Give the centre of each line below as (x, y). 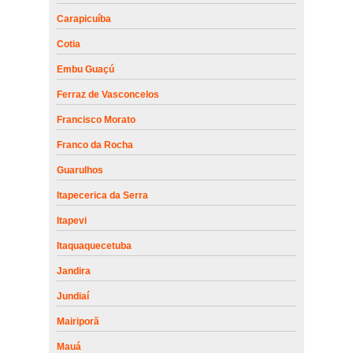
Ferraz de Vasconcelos (108, 94)
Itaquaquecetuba (94, 245)
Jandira (73, 271)
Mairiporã (78, 321)
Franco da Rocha (95, 145)
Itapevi (71, 220)
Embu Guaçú (85, 69)
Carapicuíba (84, 19)
